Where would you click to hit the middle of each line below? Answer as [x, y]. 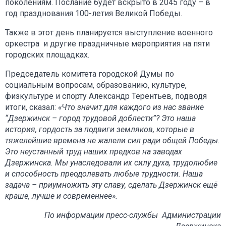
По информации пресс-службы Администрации [133, 215]
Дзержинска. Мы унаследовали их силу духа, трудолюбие [111, 162]
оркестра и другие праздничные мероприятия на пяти [107, 43]
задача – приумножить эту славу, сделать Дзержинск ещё [111, 185]
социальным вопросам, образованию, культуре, [96, 85]
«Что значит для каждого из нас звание [131, 107]
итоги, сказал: [32, 107]
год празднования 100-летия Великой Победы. [94, 13]
